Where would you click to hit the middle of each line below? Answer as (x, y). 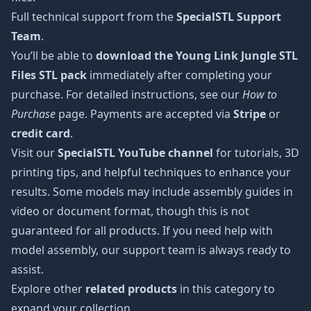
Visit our (34, 153)
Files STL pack (49, 75)
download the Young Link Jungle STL (197, 56)
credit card (41, 133)
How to (260, 94)
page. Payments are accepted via (144, 114)
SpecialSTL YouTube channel (135, 153)
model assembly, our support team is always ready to (151, 250)
